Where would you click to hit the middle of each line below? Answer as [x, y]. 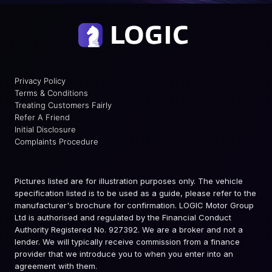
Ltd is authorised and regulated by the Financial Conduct [123, 218]
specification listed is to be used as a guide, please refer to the [135, 193]
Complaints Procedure [56, 142]
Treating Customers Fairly [63, 105]
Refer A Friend [42, 117]
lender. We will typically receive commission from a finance [127, 242]
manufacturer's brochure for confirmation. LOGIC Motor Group [134, 206]
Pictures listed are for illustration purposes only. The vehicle [129, 181]
